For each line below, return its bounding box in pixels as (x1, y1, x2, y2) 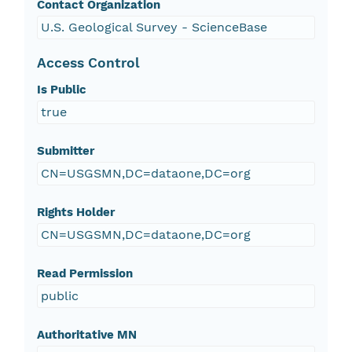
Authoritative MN (36, 328, 137, 343)
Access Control (36, 55, 140, 71)
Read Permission (36, 266, 133, 281)
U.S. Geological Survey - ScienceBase (40, 20, 267, 35)
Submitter (36, 144, 94, 159)
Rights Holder (36, 205, 115, 220)
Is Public (36, 82, 86, 97)
